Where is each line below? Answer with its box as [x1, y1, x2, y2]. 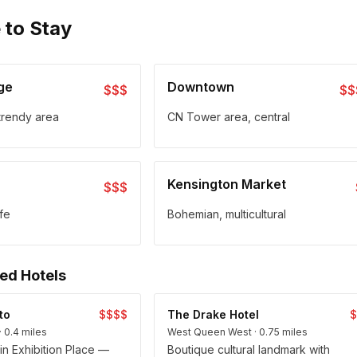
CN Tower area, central [167, 110, 290, 124]
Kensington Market [167, 176, 286, 193]
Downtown [167, 79, 234, 96]
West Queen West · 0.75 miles [167, 326, 308, 339]
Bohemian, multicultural [167, 207, 286, 222]
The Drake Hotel [167, 308, 259, 322]
